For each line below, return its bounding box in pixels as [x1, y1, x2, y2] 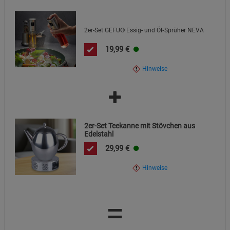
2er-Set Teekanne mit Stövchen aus [84, 121, 196, 130]
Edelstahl [84, 129, 114, 138]
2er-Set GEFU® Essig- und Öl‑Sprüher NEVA [84, 26, 204, 34]
